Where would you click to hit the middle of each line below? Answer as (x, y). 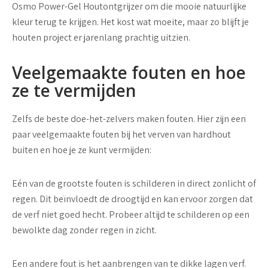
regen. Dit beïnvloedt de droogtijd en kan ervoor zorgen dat (133, 199)
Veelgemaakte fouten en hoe (129, 72)
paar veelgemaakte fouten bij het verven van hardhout (121, 134)
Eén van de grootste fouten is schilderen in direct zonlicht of (134, 183)
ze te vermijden (74, 90)
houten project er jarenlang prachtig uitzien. (101, 37)
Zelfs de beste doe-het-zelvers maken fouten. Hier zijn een (129, 119)
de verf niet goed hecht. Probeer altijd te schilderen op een (131, 214)
